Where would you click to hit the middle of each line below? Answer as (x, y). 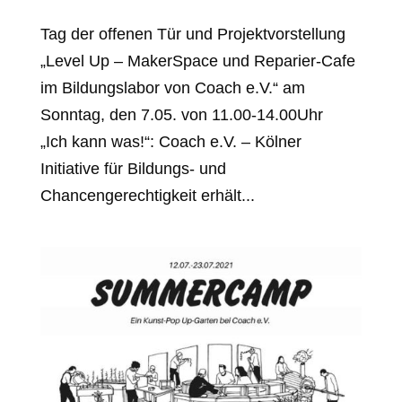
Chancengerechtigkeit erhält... (147, 195)
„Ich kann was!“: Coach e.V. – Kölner (170, 141)
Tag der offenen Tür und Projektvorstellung (192, 34)
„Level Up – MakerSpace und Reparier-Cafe (197, 61)
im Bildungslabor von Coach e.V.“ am (172, 87)
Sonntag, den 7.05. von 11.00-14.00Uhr (186, 114)
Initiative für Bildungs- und (133, 168)
